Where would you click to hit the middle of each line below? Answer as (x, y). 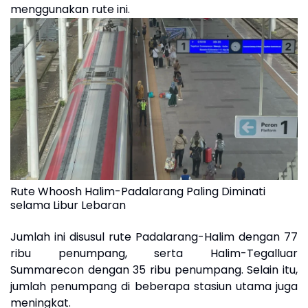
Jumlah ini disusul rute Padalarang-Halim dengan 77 (154, 237)
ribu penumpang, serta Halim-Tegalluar (154, 254)
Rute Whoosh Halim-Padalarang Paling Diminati (138, 192)
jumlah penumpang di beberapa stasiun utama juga (154, 287)
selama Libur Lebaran (68, 206)
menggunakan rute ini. (70, 10)
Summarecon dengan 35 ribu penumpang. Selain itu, (154, 270)
